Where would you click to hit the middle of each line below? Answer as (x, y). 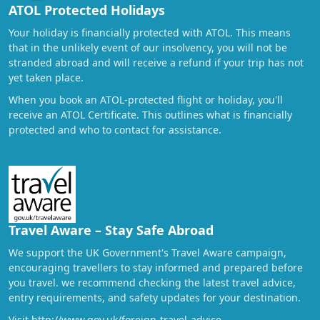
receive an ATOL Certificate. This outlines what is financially (150, 114)
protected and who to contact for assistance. (115, 129)
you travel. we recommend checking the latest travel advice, (152, 282)
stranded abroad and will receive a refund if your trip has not (156, 62)
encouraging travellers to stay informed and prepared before (156, 267)
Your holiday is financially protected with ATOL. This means (150, 32)
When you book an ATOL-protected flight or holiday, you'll (146, 99)
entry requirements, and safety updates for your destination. (155, 297)
